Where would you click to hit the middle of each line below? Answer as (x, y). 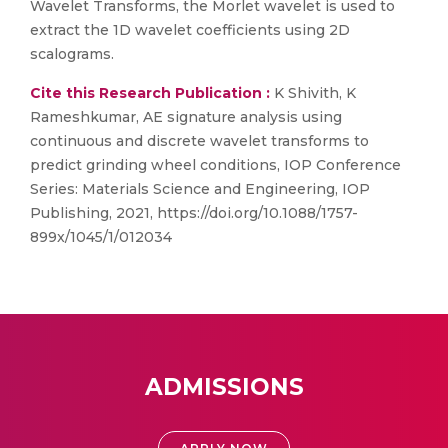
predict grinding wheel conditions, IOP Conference (215, 165)
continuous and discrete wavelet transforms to (199, 141)
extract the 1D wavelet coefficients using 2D (190, 30)
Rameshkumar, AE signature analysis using (186, 117)
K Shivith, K (313, 93)
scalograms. (72, 54)
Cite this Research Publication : (150, 93)
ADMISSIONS (224, 387)
